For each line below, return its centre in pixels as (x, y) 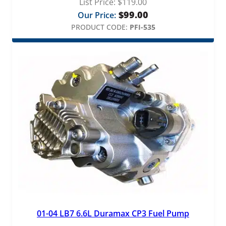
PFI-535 (142, 27)
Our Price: (97, 15)
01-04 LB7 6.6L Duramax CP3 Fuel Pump (113, 214)
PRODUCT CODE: (99, 27)
